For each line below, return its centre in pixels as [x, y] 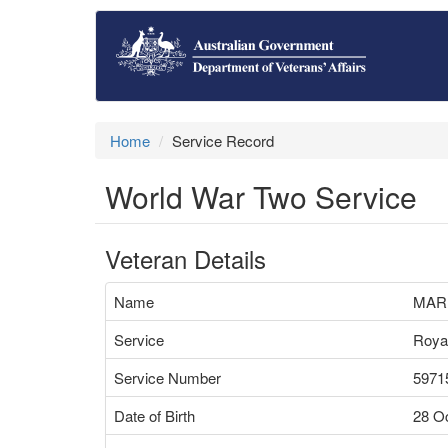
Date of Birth [154, 415]
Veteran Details [185, 258]
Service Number [167, 377]
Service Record [223, 140]
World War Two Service [261, 196]
